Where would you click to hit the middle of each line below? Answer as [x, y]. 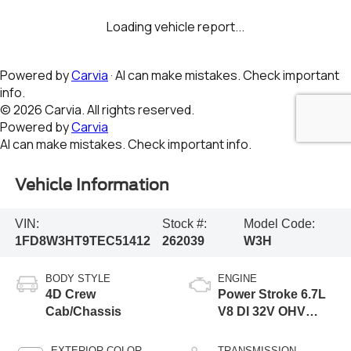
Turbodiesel [253, 328]
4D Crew [70, 294]
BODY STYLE [78, 278]
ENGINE [237, 278]
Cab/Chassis [83, 311]
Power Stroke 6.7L [272, 294]
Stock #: [184, 223]
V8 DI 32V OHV [262, 311]
